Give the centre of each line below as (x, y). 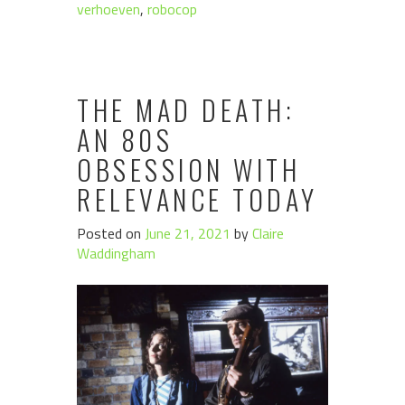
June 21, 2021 (188, 234)
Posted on (111, 234)
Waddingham (116, 254)
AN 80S (125, 140)
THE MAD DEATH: (186, 110)
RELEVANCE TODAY (198, 200)
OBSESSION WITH (188, 170)
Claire (268, 234)
